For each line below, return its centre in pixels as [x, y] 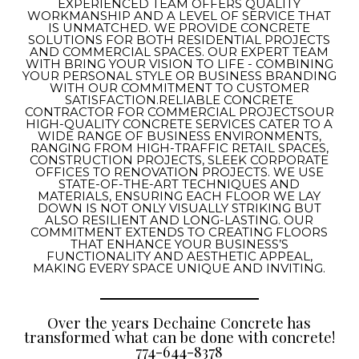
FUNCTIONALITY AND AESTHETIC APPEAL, [179, 256]
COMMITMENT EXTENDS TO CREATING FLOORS [179, 232]
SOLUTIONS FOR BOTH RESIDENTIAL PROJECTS [179, 40]
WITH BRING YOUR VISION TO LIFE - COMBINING [179, 64]
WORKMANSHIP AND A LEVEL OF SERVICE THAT [179, 16]
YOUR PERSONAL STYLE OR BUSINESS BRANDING [179, 76]
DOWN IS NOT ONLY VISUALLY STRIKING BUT [179, 208]
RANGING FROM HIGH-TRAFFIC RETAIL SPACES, [179, 148]
